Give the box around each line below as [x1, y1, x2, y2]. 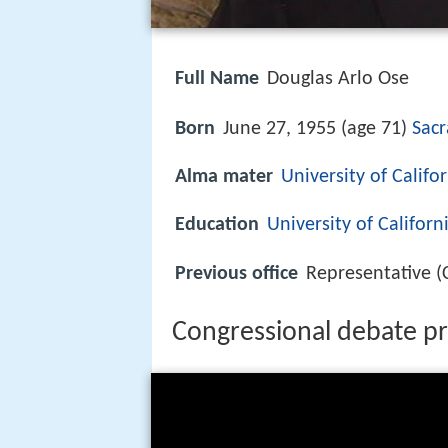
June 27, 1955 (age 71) [223, 119, 412, 140]
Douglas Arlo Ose [267, 69, 409, 89]
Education [175, 215, 259, 236]
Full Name [175, 69, 259, 89]
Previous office [175, 263, 298, 284]
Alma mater [175, 167, 273, 188]
